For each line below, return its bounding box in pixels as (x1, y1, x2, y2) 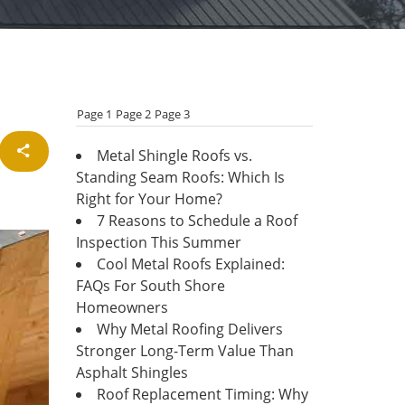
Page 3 (154, 106, 190, 122)
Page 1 (76, 106, 112, 122)
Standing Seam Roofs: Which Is (75, 167, 285, 187)
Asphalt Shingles (75, 363, 188, 382)
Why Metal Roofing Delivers (96, 319, 283, 339)
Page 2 (115, 106, 151, 122)
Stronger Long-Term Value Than (75, 341, 294, 361)
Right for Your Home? (75, 189, 222, 209)
